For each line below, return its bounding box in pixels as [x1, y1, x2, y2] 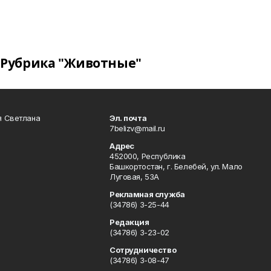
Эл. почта [109, 113, 147, 123]
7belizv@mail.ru [109, 123, 165, 133]
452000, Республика [109, 151, 186, 161]
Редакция [109, 217, 149, 227]
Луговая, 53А [109, 172, 159, 181]
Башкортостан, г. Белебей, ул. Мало [109, 162, 243, 171]
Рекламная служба [109, 189, 185, 199]
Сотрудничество [109, 245, 177, 255]
